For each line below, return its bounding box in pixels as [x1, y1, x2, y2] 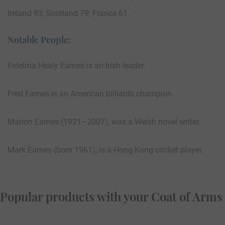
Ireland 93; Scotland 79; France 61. [8, 9, 130, 19]
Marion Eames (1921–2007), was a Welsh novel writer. [8, 117, 200, 127]
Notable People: [8, 34, 71, 46]
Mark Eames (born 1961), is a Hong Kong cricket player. [8, 145, 203, 155]
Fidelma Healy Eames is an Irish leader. [8, 61, 146, 71]
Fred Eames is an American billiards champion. [8, 89, 174, 99]
